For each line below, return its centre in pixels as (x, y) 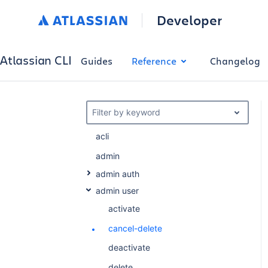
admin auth (117, 174)
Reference (154, 60)
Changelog (235, 60)
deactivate (129, 248)
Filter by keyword (126, 112)
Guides (97, 60)
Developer (189, 20)
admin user (117, 190)
